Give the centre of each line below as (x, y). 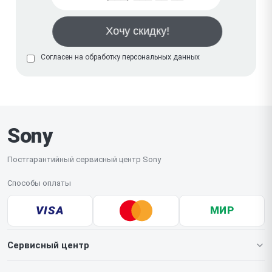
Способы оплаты (39, 183)
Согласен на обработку (81, 57)
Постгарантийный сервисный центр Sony (84, 159)
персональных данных (161, 57)
